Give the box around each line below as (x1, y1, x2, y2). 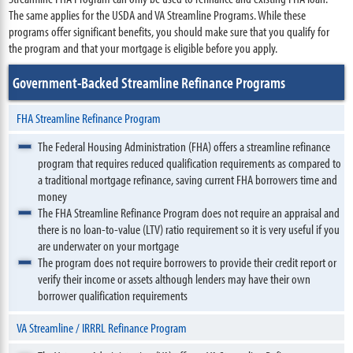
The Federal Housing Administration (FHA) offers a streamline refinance (38, 138, 331, 154)
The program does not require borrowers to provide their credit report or (38, 254, 337, 270)
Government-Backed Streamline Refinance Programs (13, 72, 286, 92)
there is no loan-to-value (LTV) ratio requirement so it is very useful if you (38, 221, 340, 237)
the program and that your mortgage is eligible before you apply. (9, 39, 278, 56)
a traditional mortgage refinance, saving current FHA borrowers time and (38, 171, 338, 188)
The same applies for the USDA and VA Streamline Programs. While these (9, 6, 307, 23)
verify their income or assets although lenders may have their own (38, 270, 311, 287)
